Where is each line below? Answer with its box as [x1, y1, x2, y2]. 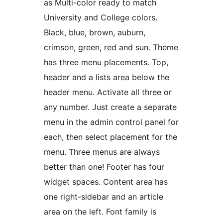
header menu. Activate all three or [44, 87, 172, 98]
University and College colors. [44, 12, 157, 23]
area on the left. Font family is [44, 207, 156, 217]
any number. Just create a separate [44, 102, 177, 112]
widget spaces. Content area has [44, 177, 168, 187]
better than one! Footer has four [44, 162, 164, 172]
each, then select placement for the [44, 132, 177, 142]
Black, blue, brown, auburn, [44, 27, 145, 38]
